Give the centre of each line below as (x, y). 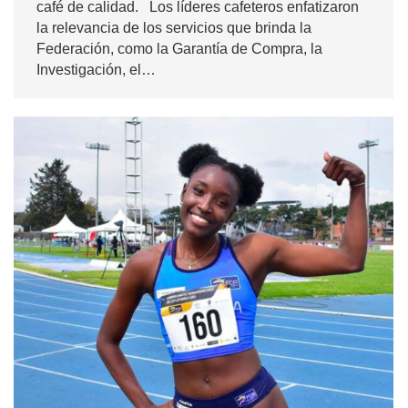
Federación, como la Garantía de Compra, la (179, 49)
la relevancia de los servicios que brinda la (174, 28)
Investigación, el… (96, 70)
